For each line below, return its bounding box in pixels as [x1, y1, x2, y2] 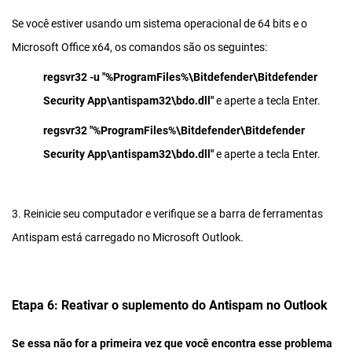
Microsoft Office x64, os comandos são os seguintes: [12, 40, 267, 53]
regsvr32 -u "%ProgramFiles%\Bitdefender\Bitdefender [43, 70, 317, 83]
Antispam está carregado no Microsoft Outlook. [12, 230, 244, 244]
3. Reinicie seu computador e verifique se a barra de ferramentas [12, 207, 323, 220]
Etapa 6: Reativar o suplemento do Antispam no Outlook [12, 297, 328, 313]
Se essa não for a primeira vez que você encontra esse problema [12, 336, 332, 350]
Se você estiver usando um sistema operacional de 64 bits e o [12, 16, 307, 30]
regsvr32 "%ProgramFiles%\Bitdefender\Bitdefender [43, 123, 305, 137]
